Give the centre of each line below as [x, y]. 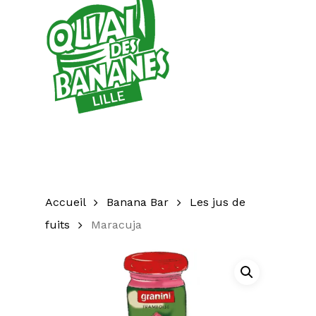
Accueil [65, 202]
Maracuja [116, 225]
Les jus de [218, 202]
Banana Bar [138, 202]
